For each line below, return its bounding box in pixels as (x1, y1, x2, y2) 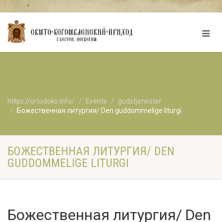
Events (86, 97, 107, 105)
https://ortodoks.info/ (7, 97, 75, 105)
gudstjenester (118, 97, 162, 105)
